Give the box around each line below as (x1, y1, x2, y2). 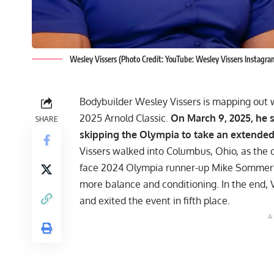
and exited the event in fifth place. (80, 194, 232, 207)
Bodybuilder (80, 95, 135, 108)
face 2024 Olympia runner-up (80, 161, 212, 174)
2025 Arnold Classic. (80, 111, 171, 124)
